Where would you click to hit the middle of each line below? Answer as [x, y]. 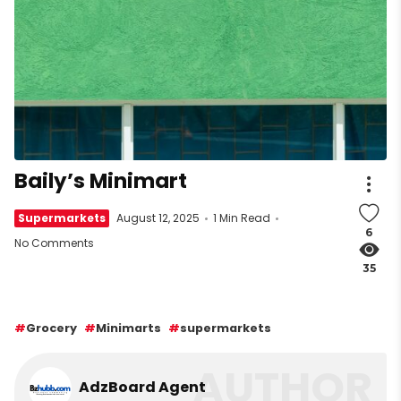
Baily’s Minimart [101, 180]
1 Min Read [242, 218]
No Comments [54, 243]
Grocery [51, 328]
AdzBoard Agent [142, 388]
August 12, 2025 [158, 218]
